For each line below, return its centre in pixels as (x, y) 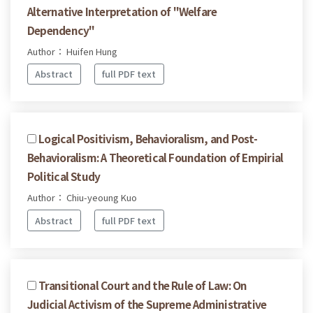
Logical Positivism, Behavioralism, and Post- (148, 139)
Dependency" (61, 30)
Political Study (64, 176)
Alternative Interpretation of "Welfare (122, 11)
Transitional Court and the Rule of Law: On (143, 285)
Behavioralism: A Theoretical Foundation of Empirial (155, 158)
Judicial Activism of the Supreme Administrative (147, 304)
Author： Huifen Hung (72, 51)
